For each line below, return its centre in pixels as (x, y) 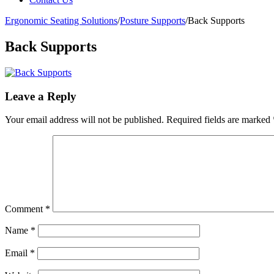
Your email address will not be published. (84, 120)
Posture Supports (153, 20)
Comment (25, 209)
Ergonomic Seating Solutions (61, 20)
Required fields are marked (220, 120)
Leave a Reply (41, 96)
